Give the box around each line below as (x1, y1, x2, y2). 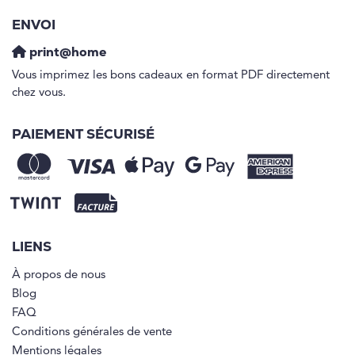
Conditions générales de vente (12, 326, 172, 339)
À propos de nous (12, 269, 105, 282)
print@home (26, 47, 106, 60)
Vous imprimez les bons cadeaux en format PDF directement (12, 70, 330, 82)
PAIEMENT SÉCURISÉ (12, 128, 155, 143)
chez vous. (12, 87, 66, 100)
